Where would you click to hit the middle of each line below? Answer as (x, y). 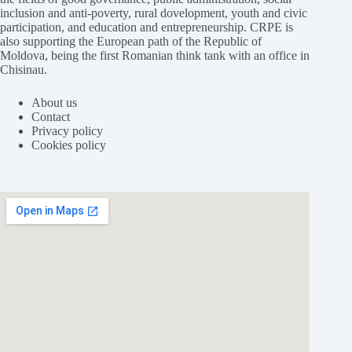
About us (54, 103)
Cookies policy (69, 145)
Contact (51, 117)
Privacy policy (67, 131)
